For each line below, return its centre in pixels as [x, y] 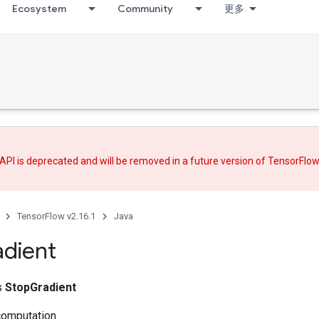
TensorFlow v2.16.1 [56, 216]
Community [145, 9]
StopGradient [41, 287]
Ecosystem [39, 9]
